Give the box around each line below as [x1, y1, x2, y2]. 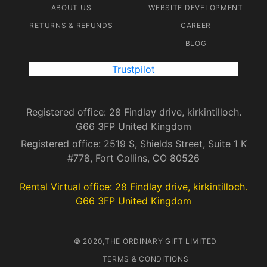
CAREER [180, 21, 212, 30]
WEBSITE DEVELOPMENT [148, 3, 243, 13]
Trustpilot [112, 63, 155, 76]
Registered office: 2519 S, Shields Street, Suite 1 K [20, 138, 247, 150]
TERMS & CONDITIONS [102, 254, 189, 264]
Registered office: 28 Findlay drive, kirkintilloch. [26, 106, 241, 119]
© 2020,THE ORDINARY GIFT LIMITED [73, 237, 218, 246]
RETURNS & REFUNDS [29, 21, 113, 30]
